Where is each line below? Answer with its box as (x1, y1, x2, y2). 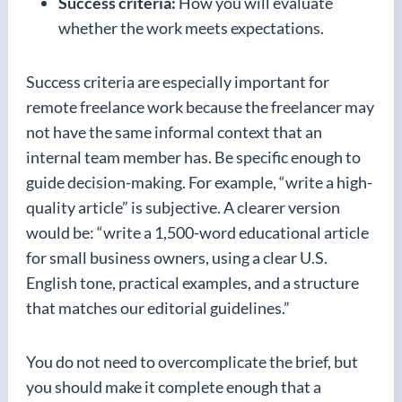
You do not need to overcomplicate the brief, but (26, 351, 358, 371)
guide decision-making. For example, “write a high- (26, 171, 372, 192)
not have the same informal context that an (26, 121, 322, 142)
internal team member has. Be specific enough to (26, 146, 361, 167)
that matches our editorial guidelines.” (26, 297, 290, 318)
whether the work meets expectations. (58, 17, 324, 38)
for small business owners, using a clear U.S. (26, 247, 328, 267)
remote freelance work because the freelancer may (26, 96, 374, 117)
